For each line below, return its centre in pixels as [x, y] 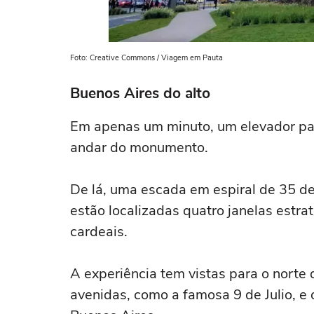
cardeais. [99, 232]
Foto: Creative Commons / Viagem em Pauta [146, 58]
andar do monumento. [139, 148]
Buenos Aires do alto [140, 93]
